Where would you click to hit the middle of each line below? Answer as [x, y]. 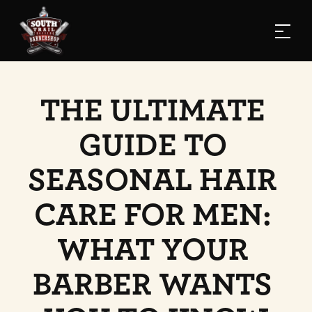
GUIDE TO [153, 146]
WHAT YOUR [153, 250]
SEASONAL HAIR [153, 180]
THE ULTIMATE [153, 111]
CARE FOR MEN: [153, 215]
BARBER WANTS [153, 285]
